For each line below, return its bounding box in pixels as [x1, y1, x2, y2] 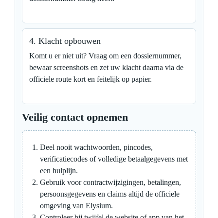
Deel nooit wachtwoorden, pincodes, [40, 143, 153, 151]
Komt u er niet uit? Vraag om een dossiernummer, [29, 51, 182, 60]
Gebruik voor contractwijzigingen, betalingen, [40, 178, 181, 186]
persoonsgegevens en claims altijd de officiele [40, 189, 180, 198]
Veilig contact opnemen [22, 110, 128, 123]
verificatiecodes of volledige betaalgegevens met [40, 154, 188, 163]
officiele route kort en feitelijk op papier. [29, 74, 152, 83]
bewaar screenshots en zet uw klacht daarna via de [29, 63, 183, 72]
